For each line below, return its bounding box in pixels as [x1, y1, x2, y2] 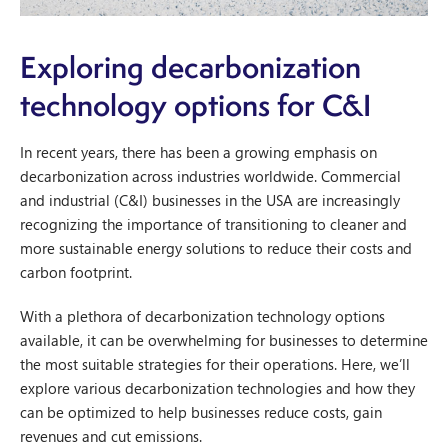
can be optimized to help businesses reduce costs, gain [20, 402, 382, 422]
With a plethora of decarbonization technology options [20, 306, 385, 326]
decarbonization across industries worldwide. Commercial [20, 166, 401, 186]
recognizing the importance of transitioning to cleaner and [20, 214, 407, 234]
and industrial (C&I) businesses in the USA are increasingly [20, 190, 400, 210]
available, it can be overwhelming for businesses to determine [20, 330, 428, 350]
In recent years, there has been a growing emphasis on [20, 142, 377, 162]
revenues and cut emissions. [20, 426, 202, 446]
